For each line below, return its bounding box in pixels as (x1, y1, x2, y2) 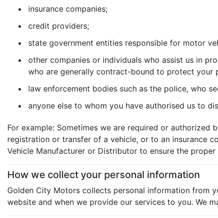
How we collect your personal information (7, 169, 200, 181)
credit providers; (28, 20, 89, 31)
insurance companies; (28, 3, 108, 14)
